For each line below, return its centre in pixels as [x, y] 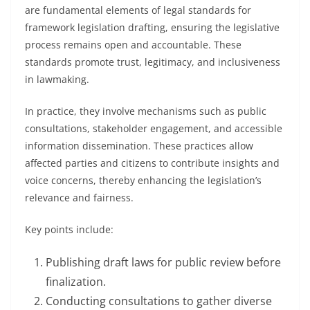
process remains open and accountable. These [133, 45]
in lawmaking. [57, 79]
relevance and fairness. [79, 198]
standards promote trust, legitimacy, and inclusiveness [153, 62]
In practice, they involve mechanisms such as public [146, 111]
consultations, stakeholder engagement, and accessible [154, 128]
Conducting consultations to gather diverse [159, 301]
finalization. [76, 282]
